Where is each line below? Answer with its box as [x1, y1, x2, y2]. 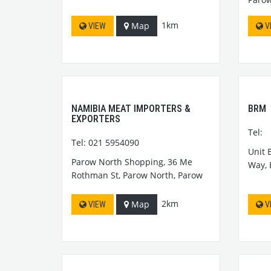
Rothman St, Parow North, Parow [71, 169, 203, 181]
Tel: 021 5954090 [71, 136, 139, 148]
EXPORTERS [71, 113, 120, 125]
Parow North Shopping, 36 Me [71, 155, 192, 168]
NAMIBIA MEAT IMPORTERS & [71, 102, 191, 114]
